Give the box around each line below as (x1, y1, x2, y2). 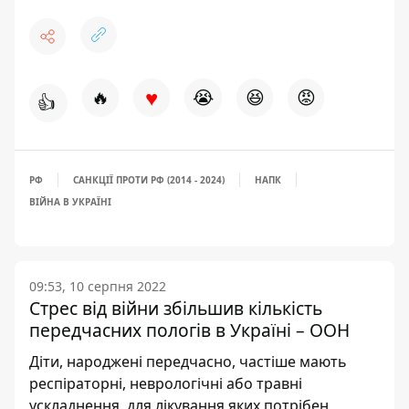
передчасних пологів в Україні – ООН (29, 318, 350, 343)
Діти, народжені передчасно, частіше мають (29, 351, 347, 372)
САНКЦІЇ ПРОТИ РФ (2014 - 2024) (73, 173, 225, 187)
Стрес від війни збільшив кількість (29, 296, 322, 321)
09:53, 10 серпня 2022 (29, 278, 166, 296)
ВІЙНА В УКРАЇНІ (29, 195, 111, 209)
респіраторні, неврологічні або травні (29, 373, 302, 394)
